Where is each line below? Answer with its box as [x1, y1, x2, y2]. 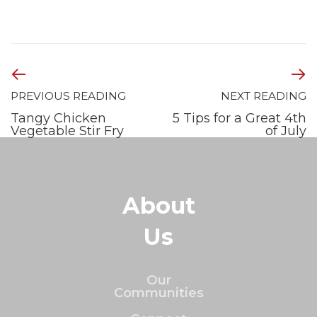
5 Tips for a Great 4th [173, 110, 306, 127]
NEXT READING [221, 89, 306, 103]
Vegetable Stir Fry [11, 123, 124, 139]
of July [265, 123, 306, 139]
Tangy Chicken [11, 110, 106, 127]
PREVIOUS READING [11, 89, 126, 103]
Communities [113, 284, 204, 301]
